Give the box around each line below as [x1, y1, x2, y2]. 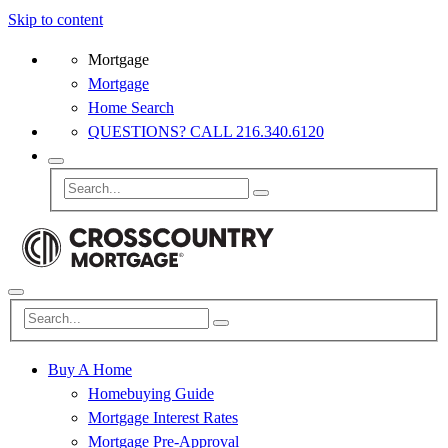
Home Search [88, 99, 174, 116]
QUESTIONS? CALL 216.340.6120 [88, 123, 324, 140]
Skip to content [8, 11, 103, 28]
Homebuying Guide [88, 385, 214, 403]
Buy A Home [48, 361, 132, 379]
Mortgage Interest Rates [88, 409, 238, 427]
